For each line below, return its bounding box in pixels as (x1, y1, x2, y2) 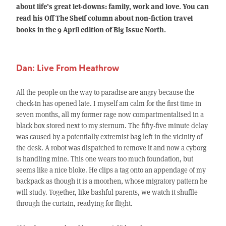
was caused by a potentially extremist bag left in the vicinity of (16, 132, 202, 142)
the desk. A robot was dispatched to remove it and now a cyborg (16, 143, 206, 153)
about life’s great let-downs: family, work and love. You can (16, 1, 209, 12)
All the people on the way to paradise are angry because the (16, 87, 194, 97)
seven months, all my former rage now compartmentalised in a (16, 109, 204, 120)
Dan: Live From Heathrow (16, 63, 119, 74)
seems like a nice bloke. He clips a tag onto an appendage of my (16, 165, 206, 175)
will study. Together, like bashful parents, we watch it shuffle (16, 187, 198, 197)
